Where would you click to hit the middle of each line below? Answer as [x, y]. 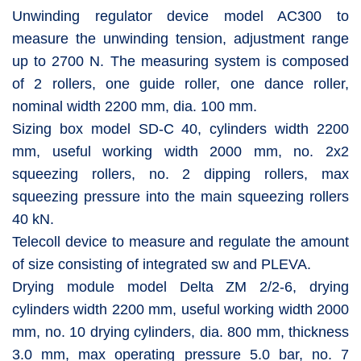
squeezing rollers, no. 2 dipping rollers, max [180, 174]
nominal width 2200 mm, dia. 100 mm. [135, 106]
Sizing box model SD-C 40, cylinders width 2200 [180, 129]
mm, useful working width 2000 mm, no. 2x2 [180, 151]
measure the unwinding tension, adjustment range [180, 38]
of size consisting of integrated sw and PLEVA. [162, 264]
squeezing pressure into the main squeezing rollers [180, 196]
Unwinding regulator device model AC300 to [180, 16]
